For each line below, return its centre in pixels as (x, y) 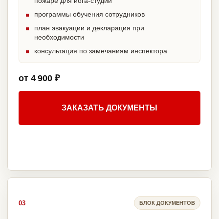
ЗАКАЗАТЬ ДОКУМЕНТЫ (109, 108)
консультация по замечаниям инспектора (101, 51)
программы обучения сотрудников (89, 14)
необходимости (59, 37)
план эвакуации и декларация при (89, 28)
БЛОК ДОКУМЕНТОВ (167, 203)
